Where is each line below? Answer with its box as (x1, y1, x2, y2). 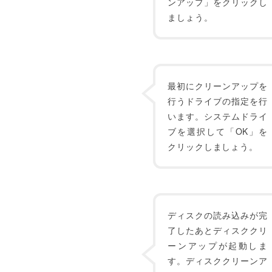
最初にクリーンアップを (168, 80, 268, 92)
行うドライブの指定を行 (168, 95, 268, 107)
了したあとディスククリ (168, 224, 268, 236)
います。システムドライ (168, 110, 268, 122)
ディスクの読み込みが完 (168, 209, 268, 221)
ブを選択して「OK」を (168, 125, 268, 137)
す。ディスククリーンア (168, 254, 268, 267)
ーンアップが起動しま (168, 239, 268, 251)
